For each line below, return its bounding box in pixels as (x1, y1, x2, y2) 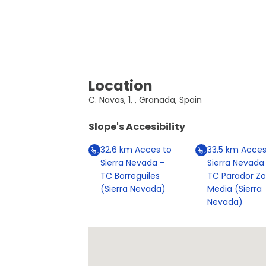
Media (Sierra (207, 183, 262, 195)
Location (88, 76, 153, 96)
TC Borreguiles (100, 170, 160, 182)
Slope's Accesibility (88, 120, 186, 134)
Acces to (132, 144, 172, 156)
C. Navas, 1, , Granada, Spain (88, 94, 202, 106)
